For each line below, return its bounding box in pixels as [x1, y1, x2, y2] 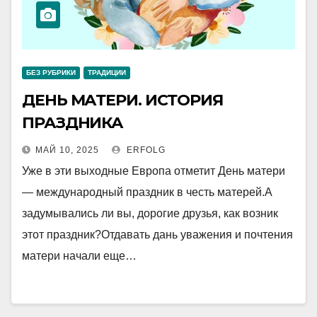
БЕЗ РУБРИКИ [26, 69, 76, 76]
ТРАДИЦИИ [88, 69, 126, 76]
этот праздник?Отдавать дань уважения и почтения [22, 229, 293, 241]
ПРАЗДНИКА [22, 113, 124, 132]
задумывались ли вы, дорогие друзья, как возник [22, 207, 278, 219]
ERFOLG [124, 145, 166, 155]
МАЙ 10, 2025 [35, 145, 99, 155]
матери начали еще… [22, 250, 137, 262]
